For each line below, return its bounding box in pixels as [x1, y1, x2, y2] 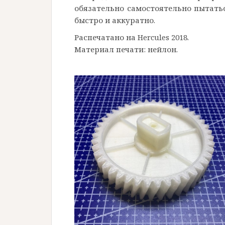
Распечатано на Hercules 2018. [74, 32, 191, 42]
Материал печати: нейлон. [74, 44, 178, 54]
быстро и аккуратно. [74, 15, 155, 25]
